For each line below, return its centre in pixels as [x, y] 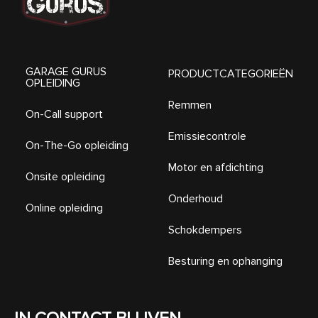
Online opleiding [64, 208]
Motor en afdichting [216, 167]
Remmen [190, 105]
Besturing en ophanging [226, 261]
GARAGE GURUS [66, 71]
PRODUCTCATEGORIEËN [231, 73]
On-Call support [64, 114]
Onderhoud [196, 198]
